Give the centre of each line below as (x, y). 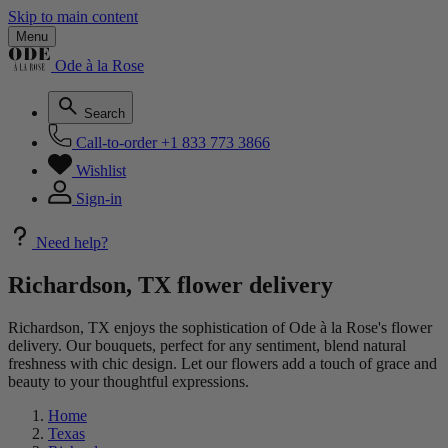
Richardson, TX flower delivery (170, 284)
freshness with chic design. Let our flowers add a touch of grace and (222, 363)
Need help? (72, 242)
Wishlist (101, 170)
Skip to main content (73, 16)
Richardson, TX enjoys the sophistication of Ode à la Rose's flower (220, 327)
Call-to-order (116, 142)
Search (104, 113)
